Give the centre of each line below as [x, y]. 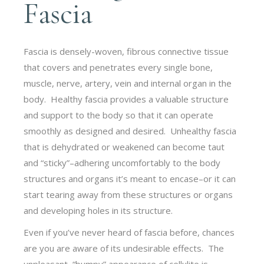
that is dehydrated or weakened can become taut [124, 146]
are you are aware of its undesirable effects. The [124, 248]
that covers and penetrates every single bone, [118, 67]
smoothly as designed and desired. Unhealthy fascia [130, 131]
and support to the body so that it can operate [119, 115]
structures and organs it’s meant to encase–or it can [130, 178]
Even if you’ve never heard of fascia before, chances [129, 232]
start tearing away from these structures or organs [128, 194]
